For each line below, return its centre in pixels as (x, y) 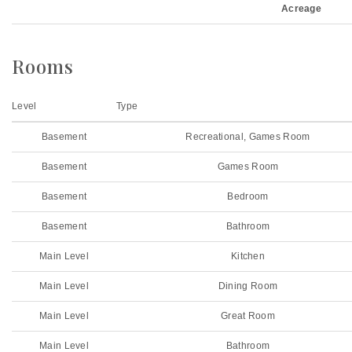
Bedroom (248, 196)
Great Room (248, 316)
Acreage (301, 9)
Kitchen (248, 256)
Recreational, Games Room (248, 137)
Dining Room (248, 286)
